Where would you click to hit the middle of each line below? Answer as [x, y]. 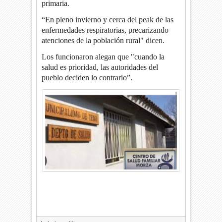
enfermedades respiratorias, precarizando [105, 30]
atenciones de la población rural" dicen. [103, 40]
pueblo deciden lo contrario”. [87, 77]
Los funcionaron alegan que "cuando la [103, 56]
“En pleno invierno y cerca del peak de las [108, 19]
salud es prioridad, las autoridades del [100, 67]
